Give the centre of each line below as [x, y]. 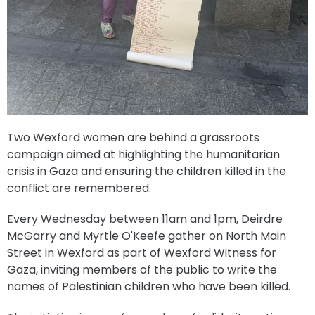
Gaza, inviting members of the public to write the [142, 269]
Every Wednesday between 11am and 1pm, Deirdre [145, 219]
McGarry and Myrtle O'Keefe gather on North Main [147, 236]
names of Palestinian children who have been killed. [149, 286]
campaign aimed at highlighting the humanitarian [143, 154]
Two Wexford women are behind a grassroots [133, 137]
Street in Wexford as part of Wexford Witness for [142, 252]
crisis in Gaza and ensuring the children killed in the [147, 171]
